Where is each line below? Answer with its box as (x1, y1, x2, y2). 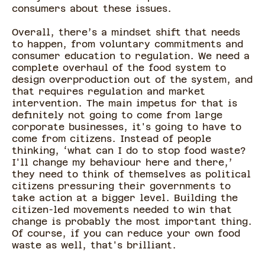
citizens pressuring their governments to (12, 180, 231, 192)
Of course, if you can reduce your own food (12, 228, 240, 240)
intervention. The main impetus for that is (12, 98, 237, 109)
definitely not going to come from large (12, 109, 222, 121)
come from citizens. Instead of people (12, 133, 211, 145)
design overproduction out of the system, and (12, 74, 253, 86)
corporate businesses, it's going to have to (12, 121, 241, 133)
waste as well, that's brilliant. (12, 240, 176, 251)
